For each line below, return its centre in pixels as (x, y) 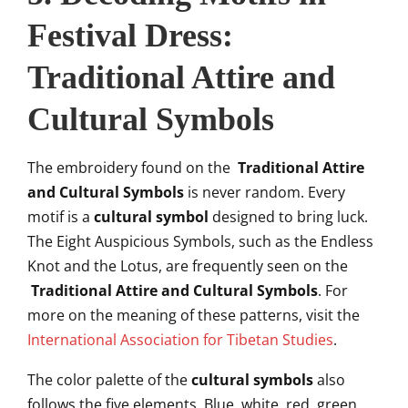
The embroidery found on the (131, 168)
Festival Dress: (130, 36)
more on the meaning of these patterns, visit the (194, 315)
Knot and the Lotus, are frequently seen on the (188, 266)
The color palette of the (107, 380)
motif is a (61, 217)
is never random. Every (265, 192)
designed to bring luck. (288, 217)
